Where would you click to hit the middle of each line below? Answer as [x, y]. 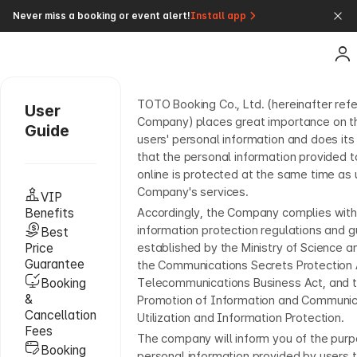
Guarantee [55, 264]
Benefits [49, 213]
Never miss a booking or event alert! [102, 16]
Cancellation [61, 315]
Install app [218, 16]
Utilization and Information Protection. [241, 318]
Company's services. [193, 192]
